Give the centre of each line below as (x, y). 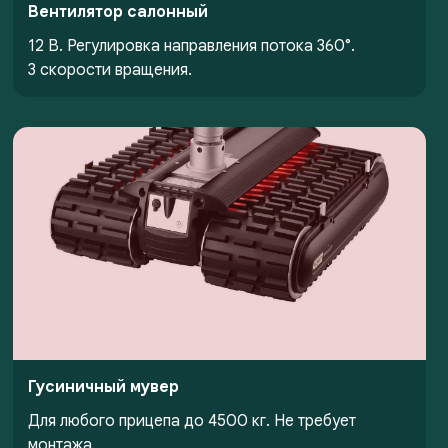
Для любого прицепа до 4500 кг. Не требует (191, 420)
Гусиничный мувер (103, 386)
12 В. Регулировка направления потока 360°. (191, 46)
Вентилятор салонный (117, 12)
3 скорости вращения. (109, 70)
